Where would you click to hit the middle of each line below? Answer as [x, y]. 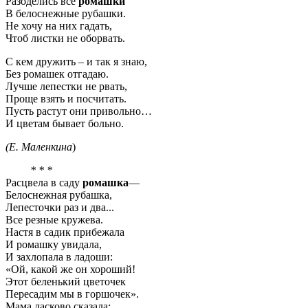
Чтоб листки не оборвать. [65, 38]
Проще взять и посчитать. [66, 99]
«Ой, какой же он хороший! [70, 269]
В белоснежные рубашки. [66, 14]
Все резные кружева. [54, 220]
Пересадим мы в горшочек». [72, 294]
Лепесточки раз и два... [60, 208]
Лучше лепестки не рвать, [66, 87]
